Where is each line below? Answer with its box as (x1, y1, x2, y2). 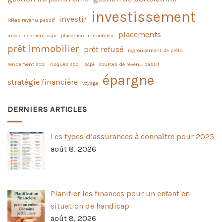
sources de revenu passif (99, 61, 159, 68)
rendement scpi (7, 61, 46, 68)
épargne (103, 72, 154, 89)
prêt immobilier (7, 43, 79, 55)
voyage (82, 80, 98, 87)
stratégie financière (7, 77, 78, 87)
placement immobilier (61, 32, 114, 39)
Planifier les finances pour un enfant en (51, 189, 190, 199)
